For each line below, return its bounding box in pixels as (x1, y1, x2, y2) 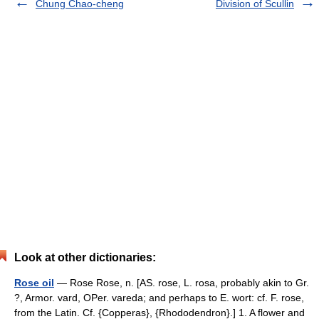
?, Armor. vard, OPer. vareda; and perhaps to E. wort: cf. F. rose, (14, 291, 304, 303)
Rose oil (14, 276, 54, 288)
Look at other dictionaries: (14, 251, 156, 263)
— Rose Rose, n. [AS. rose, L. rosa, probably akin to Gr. (54, 276, 309, 288)
